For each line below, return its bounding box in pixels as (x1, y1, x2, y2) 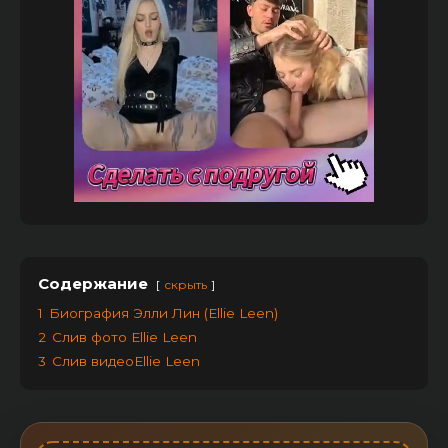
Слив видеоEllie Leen (52, 352, 200, 369)
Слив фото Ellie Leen (52, 328, 197, 345)
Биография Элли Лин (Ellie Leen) (49, 304, 278, 321)
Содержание (38, 273, 148, 293)
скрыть (164, 276, 207, 292)
